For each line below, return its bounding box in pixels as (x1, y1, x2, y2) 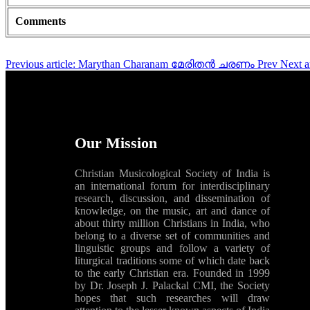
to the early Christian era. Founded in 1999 (75, 267, 270, 280)
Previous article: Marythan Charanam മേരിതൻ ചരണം (6, 58, 257, 71)
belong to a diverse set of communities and (75, 230, 270, 242)
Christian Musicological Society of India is (75, 167, 270, 180)
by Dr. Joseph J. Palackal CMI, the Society (75, 280, 270, 292)
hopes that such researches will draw (75, 292, 270, 304)
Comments (15, 15, 66, 28)
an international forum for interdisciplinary (75, 180, 270, 192)
